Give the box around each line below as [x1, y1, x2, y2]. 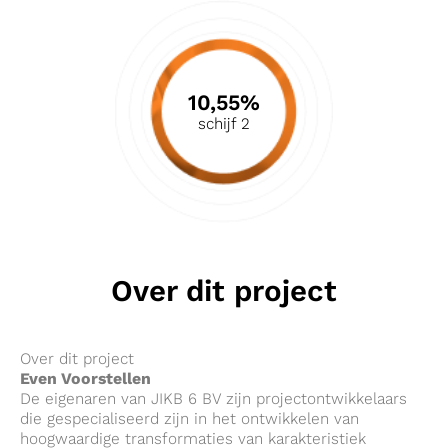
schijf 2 [198, 113, 250, 133]
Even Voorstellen [20, 368, 151, 388]
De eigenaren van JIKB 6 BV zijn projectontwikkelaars [20, 388, 407, 408]
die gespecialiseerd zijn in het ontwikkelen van [20, 408, 359, 428]
